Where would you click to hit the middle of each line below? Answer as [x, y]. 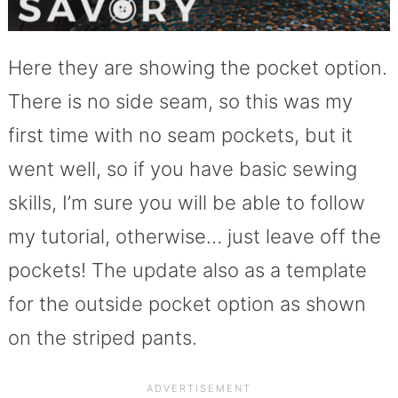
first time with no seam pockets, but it [180, 135]
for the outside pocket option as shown [187, 304]
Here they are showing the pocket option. [197, 68]
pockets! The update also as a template [187, 271]
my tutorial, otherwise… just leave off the [194, 237]
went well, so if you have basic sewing [182, 169]
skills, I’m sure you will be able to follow [186, 203]
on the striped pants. [102, 338]
